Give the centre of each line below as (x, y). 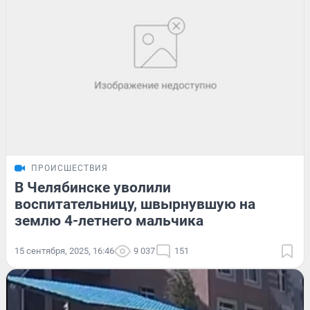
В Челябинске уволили (93, 187)
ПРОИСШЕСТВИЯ (70, 168)
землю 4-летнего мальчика (109, 220)
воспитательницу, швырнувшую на (135, 204)
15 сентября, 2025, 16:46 (64, 250)
